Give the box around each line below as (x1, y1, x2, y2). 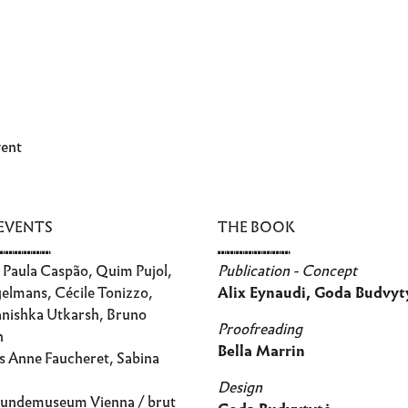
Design (218, 376, 262, 399)
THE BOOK (218, 216, 295, 239)
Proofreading (218, 318, 302, 341)
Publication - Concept (218, 260, 357, 282)
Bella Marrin (218, 340, 305, 362)
